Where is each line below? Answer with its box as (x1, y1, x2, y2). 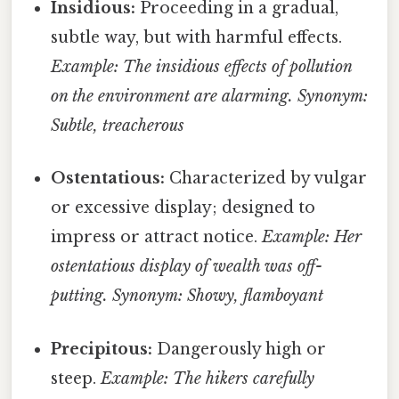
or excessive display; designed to (51, 198, 316, 218)
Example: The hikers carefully (101, 368, 315, 388)
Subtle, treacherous (51, 116, 185, 136)
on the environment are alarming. (51, 86, 294, 107)
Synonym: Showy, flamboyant (112, 286, 324, 306)
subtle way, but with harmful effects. (51, 28, 343, 48)
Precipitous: (51, 338, 153, 359)
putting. (51, 286, 109, 306)
